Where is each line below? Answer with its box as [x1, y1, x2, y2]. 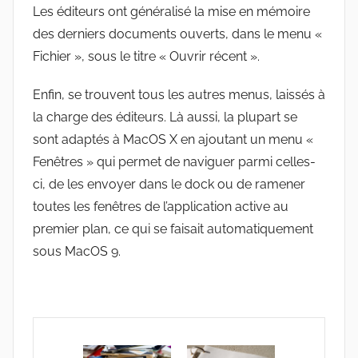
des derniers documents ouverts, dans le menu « [33, 26, 322, 42]
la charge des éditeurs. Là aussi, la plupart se [33, 109, 297, 125]
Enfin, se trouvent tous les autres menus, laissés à [33, 86, 325, 102]
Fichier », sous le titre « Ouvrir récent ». [33, 48, 260, 64]
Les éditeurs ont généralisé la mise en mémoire [33, 3, 310, 19]
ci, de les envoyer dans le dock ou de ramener [33, 176, 305, 192]
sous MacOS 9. [33, 243, 121, 259]
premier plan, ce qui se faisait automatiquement [33, 221, 313, 237]
